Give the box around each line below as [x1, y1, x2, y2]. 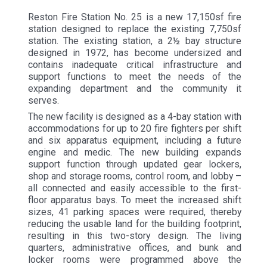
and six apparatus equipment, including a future [27, 135, 242, 147]
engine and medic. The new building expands [27, 147, 242, 159]
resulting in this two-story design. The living [27, 230, 242, 242]
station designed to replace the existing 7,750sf [27, 23, 242, 35]
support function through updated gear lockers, [27, 159, 242, 170]
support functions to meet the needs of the [27, 70, 242, 82]
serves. [27, 94, 59, 106]
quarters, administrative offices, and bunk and [27, 242, 242, 254]
